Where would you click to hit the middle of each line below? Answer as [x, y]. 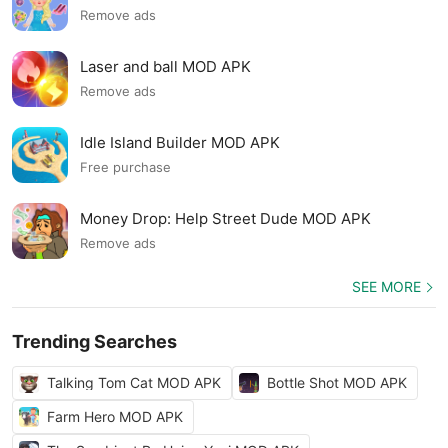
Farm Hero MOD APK [115, 416]
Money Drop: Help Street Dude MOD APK [225, 218]
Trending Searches [94, 341]
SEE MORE [386, 286]
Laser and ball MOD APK [165, 66]
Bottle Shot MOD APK [337, 382]
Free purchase [125, 167]
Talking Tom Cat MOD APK [134, 382]
